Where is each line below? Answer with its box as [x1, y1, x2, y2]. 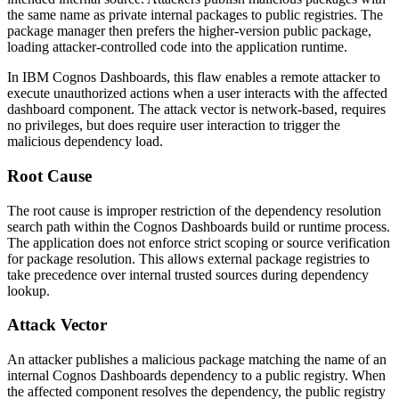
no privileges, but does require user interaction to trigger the [7, 118, 340, 134]
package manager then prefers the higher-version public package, [7, 23, 371, 39]
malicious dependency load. [7, 134, 163, 150]
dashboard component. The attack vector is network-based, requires [7, 102, 386, 118]
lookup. [7, 282, 50, 298]
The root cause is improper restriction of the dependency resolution [7, 202, 381, 218]
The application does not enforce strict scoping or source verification [7, 234, 390, 250]
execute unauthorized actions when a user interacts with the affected [7, 85, 387, 102]
